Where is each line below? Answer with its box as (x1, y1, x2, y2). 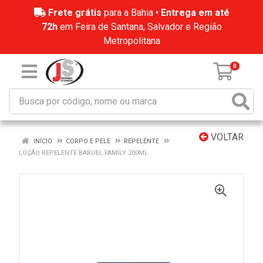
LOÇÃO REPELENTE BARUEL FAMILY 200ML (19, 149, 148, 157)
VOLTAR (208, 131, 244, 143)
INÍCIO (32, 137, 52, 145)
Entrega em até (160, 7, 230, 18)
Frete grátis (48, 7, 102, 18)
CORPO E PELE (66, 137, 110, 145)
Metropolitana (103, 35, 160, 46)
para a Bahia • (101, 7, 161, 18)
